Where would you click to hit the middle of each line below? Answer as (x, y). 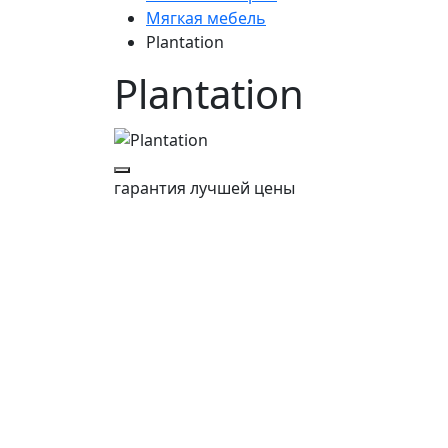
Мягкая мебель (206, 18)
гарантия (150, 187)
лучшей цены (240, 187)
